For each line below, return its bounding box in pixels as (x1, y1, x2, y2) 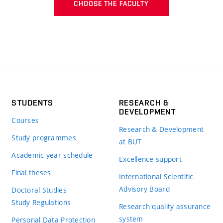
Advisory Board (118, 184, 170, 194)
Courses (11, 115, 39, 125)
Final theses (11, 168, 51, 177)
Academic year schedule (11, 150, 93, 160)
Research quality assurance (118, 202, 211, 211)
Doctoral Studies (11, 185, 67, 195)
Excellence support (118, 154, 182, 164)
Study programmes (11, 133, 76, 142)
